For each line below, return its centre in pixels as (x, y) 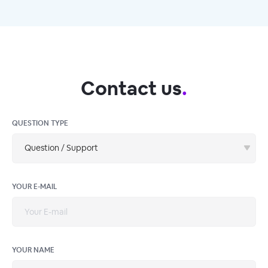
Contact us (131, 88)
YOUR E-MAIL (34, 186)
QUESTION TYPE (40, 123)
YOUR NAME (33, 250)
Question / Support (61, 148)
